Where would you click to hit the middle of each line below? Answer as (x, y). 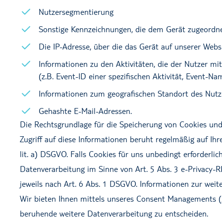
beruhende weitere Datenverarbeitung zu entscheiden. (114, 213)
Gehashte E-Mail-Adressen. (85, 111)
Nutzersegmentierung (76, 12)
